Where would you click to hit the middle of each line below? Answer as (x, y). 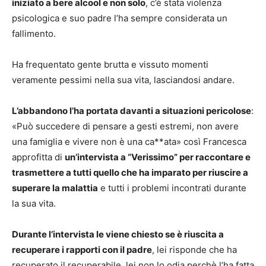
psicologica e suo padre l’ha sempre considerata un (120, 18)
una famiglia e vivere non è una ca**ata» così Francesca (129, 142)
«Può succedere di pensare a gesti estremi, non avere (125, 126)
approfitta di (38, 157)
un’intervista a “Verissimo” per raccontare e (158, 157)
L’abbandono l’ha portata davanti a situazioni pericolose (132, 111)
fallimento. (34, 34)
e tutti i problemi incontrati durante (172, 188)
